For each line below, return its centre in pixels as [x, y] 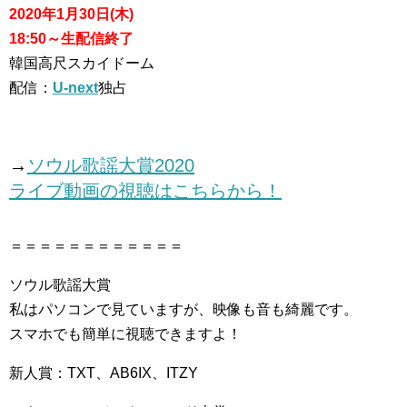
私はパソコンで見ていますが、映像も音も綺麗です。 [184, 309]
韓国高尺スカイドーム [82, 63]
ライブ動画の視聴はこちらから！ [145, 191]
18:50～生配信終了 [71, 39]
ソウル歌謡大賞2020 [111, 165]
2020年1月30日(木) [71, 14]
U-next [75, 88]
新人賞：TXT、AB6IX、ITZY [104, 373]
